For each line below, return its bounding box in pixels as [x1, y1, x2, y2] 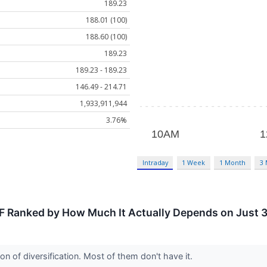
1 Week [182, 157, 206, 167]
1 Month [219, 157, 246, 167]
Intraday [142, 157, 168, 167]
